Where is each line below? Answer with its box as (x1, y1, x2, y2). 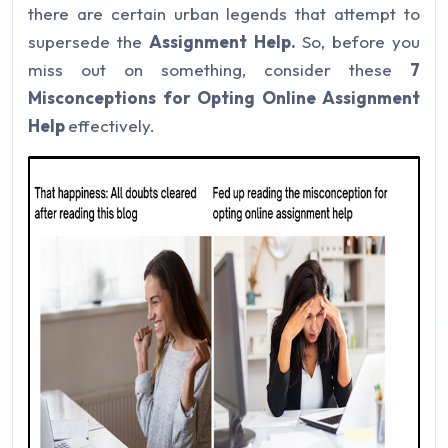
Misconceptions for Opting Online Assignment (28, 87, 420, 108)
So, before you (301, 31, 421, 52)
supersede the (28, 31, 150, 52)
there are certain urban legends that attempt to (28, 3, 420, 24)
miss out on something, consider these (28, 59, 410, 80)
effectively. (68, 115, 155, 136)
